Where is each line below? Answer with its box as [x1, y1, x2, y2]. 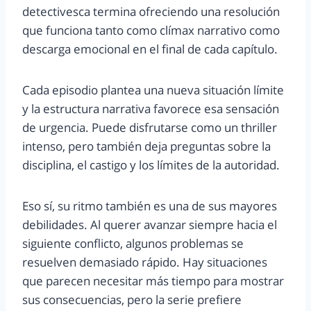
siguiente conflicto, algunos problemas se [22, 235, 244, 251]
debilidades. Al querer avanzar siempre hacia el [22, 216, 277, 233]
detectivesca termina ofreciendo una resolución [22, 3, 280, 19]
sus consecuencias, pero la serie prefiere [22, 291, 242, 308]
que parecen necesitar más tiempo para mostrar [22, 272, 284, 289]
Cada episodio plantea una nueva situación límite [22, 81, 284, 98]
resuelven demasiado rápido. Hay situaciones [22, 253, 267, 270]
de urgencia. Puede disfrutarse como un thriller [22, 119, 277, 135]
